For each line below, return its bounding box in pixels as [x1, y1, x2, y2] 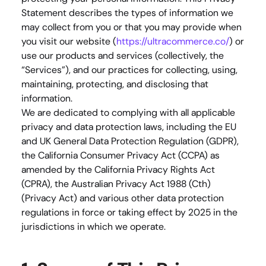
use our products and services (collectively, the [21, 49, 224, 62]
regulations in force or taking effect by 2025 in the [21, 206, 237, 218]
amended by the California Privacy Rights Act [21, 163, 215, 176]
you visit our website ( [21, 35, 116, 47]
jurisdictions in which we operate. [21, 220, 166, 233]
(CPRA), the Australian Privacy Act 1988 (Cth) [21, 178, 211, 190]
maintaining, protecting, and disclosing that [21, 78, 208, 90]
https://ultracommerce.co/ [116, 35, 229, 47]
